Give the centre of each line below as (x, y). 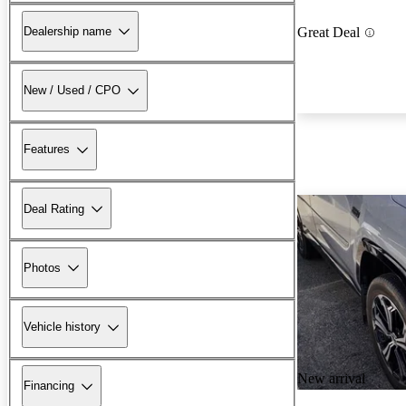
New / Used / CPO (72, 91)
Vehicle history (62, 327)
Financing (49, 386)
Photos (42, 267)
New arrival (331, 379)
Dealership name (68, 31)
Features (47, 150)
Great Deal (329, 33)
